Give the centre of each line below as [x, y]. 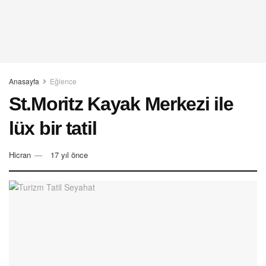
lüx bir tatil [53, 128]
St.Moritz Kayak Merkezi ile [121, 104]
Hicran [20, 154]
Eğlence [63, 81]
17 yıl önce [69, 154]
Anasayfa [24, 81]
